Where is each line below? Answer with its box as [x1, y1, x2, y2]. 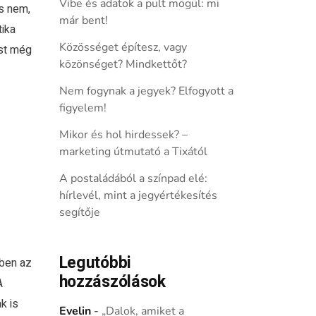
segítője [59, 205, 100, 220]
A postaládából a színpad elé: [59, 171, 207, 186]
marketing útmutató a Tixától [59, 144, 207, 159]
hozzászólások [59, 270, 166, 294]
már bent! [59, 13, 108, 28]
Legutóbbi [59, 251, 131, 275]
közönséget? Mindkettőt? [59, 56, 187, 72]
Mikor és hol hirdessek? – [59, 127, 188, 142]
